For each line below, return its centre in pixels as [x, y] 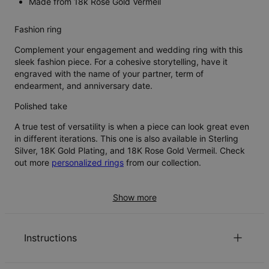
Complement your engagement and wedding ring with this [128, 50]
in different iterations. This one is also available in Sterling [126, 139]
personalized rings [88, 163]
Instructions [50, 238]
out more [33, 163]
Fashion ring [38, 29]
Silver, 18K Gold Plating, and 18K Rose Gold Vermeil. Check [130, 151]
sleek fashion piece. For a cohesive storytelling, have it [121, 62]
